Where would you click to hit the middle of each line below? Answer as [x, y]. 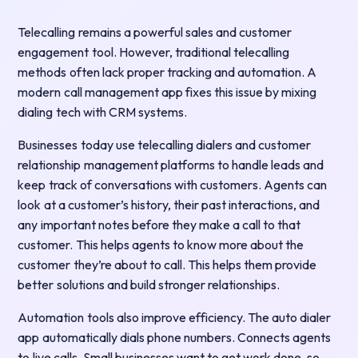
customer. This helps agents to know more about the [161, 245]
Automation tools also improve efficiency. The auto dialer [175, 318]
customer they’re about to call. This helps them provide [167, 265]
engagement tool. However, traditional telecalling [153, 52]
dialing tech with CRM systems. [102, 112]
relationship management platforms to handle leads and [171, 165]
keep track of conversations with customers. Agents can [173, 185]
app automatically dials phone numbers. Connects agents [175, 338]
